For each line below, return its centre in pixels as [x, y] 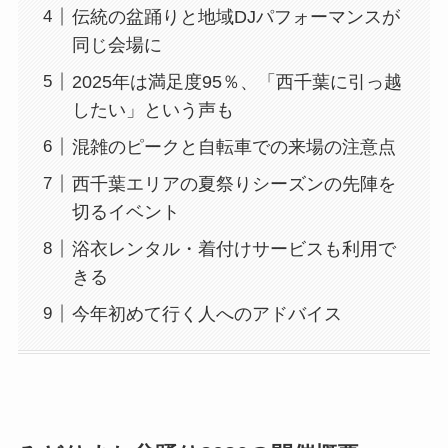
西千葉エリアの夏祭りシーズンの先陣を [233, 183]
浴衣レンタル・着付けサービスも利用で [233, 248]
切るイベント [125, 211]
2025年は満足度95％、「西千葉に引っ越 [236, 81]
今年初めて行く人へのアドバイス [206, 313]
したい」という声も [152, 109]
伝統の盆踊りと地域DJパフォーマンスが [235, 16]
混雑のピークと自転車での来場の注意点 [233, 146]
